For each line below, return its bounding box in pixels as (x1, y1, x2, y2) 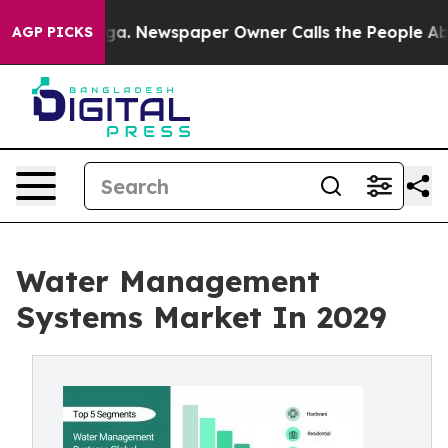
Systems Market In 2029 (16, 298, 387, 336)
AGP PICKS (12, 23, 93, 41)
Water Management (16, 262, 320, 300)
